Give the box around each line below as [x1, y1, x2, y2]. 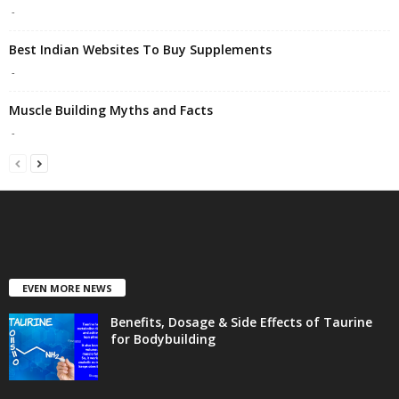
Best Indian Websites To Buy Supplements [9, 41, 272, 59]
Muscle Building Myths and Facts [9, 102, 213, 119]
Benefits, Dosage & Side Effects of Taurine [110, 313, 372, 331]
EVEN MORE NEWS [22, 281, 112, 296]
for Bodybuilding [110, 330, 216, 348]
